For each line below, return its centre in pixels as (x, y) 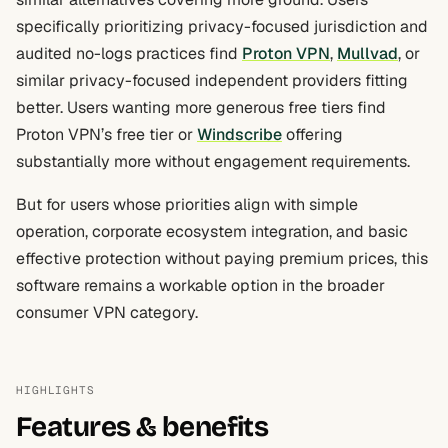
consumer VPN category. (107, 312)
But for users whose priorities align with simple (187, 204)
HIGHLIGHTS (55, 390)
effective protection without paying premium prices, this (222, 258)
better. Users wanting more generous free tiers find (201, 107)
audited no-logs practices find (129, 53)
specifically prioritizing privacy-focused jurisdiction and (222, 26)
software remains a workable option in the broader (200, 285)
